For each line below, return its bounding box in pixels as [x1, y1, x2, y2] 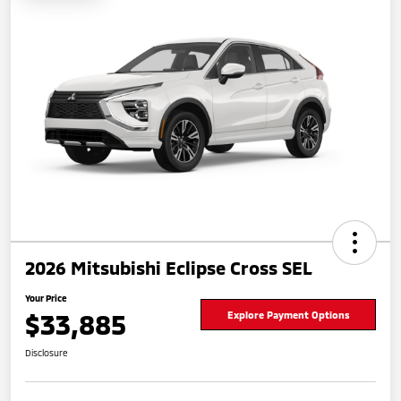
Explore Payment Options [226, 309, 350, 321]
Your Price [25, 292, 67, 303]
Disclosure [25, 346, 68, 358]
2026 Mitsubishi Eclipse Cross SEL [25, 256, 312, 278]
